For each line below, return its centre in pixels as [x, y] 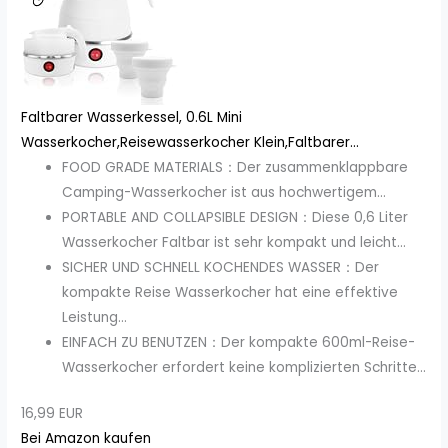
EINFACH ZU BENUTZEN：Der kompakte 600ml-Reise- [239, 343]
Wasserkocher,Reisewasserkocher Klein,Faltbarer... [190, 143]
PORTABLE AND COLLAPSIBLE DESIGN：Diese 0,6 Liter [235, 218]
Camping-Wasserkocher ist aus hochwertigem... [224, 193]
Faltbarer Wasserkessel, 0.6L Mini [132, 118]
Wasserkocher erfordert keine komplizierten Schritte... [244, 368]
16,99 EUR [52, 413]
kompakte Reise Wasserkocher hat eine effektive [230, 293]
